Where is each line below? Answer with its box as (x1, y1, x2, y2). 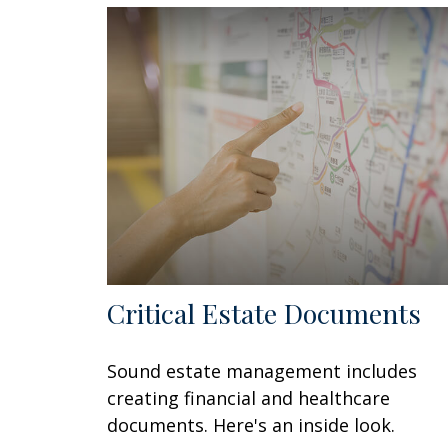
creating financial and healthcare (107, 386, 390, 411)
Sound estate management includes (107, 359, 417, 384)
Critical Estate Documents (107, 295, 421, 332)
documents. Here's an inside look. (107, 413, 395, 438)
